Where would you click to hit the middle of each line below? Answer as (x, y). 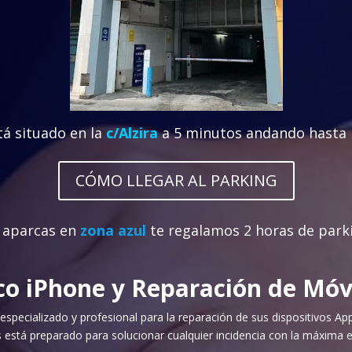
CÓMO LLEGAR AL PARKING (176, 180)
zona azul (113, 231)
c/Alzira (134, 132)
